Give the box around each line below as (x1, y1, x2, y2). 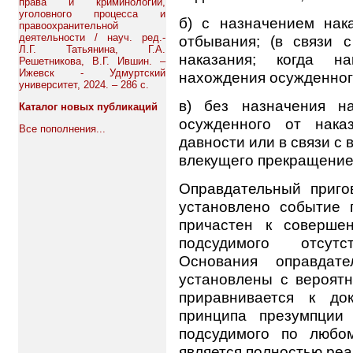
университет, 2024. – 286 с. (19, 79, 149, 91)
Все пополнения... (19, 123, 106, 135)
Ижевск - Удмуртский (19, 67, 165, 79)
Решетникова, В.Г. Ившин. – (19, 55, 165, 67)
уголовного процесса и (19, 8, 165, 20)
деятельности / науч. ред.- (19, 32, 165, 43)
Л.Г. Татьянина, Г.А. (19, 43, 165, 55)
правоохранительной (19, 20, 118, 32)
